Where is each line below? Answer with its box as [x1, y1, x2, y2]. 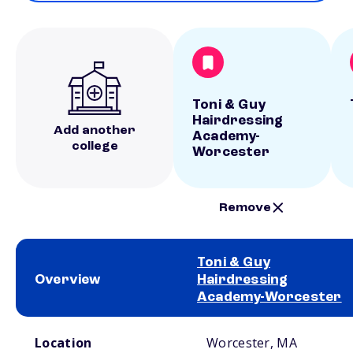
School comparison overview [16, 319, 124, 327]
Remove [219, 201, 272, 214]
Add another [54, 124, 136, 137]
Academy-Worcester [197, 290, 342, 304]
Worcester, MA [206, 334, 297, 351]
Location [35, 334, 92, 351]
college [71, 140, 118, 153]
